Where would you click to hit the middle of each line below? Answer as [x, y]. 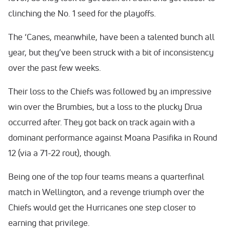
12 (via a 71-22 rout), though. [61, 153]
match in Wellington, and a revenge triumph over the [106, 192]
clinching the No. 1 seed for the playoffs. [83, 13]
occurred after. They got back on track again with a [102, 122]
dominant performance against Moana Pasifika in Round [113, 138]
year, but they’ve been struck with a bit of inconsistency [111, 52]
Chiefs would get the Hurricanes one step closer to [102, 207]
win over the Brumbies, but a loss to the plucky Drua [105, 107]
